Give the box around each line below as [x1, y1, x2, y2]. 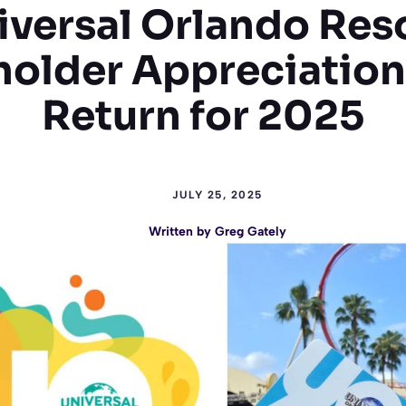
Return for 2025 [42, 91, 364, 141]
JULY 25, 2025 [172, 188, 263, 201]
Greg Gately [215, 224, 286, 239]
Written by [149, 224, 215, 239]
